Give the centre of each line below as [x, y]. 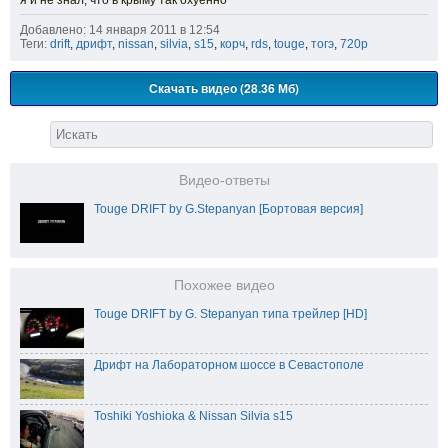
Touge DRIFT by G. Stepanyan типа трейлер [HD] [230, 313]
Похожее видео [224, 285]
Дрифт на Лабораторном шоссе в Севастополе [229, 364]
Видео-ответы [224, 180]
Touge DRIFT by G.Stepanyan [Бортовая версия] [228, 208]
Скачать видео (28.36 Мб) [224, 87]
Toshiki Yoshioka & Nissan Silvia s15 [193, 415]
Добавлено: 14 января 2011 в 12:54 [120, 29]
